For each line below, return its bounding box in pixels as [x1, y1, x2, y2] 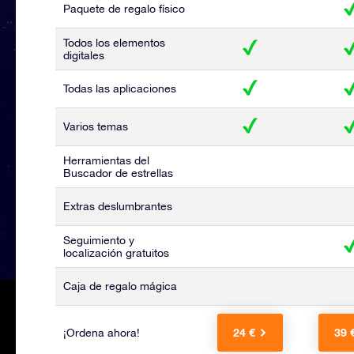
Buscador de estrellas [63, 167, 173, 179]
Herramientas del [63, 154, 149, 167]
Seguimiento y [63, 234, 134, 247]
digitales [63, 49, 104, 62]
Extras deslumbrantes [63, 200, 172, 213]
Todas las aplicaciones [63, 82, 176, 95]
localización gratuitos [63, 247, 169, 259]
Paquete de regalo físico [63, 2, 185, 15]
